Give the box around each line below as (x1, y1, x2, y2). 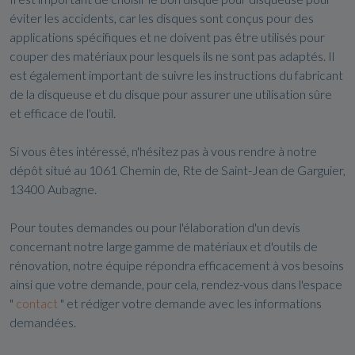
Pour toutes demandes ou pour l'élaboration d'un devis (10, 219, 300, 235)
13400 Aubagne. (10, 181, 97, 197)
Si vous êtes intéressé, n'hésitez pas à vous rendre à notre (10, 143, 317, 158)
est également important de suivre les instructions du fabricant (10, 67, 343, 82)
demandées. (10, 315, 76, 330)
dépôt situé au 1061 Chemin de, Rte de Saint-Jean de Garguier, (10, 162, 345, 177)
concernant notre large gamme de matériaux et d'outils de (10, 239, 318, 254)
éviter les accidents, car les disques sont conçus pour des (10, 10, 314, 25)
